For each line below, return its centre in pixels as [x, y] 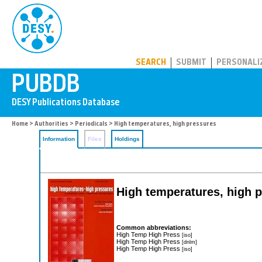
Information [59, 139]
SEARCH [151, 63]
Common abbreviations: [154, 227]
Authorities [51, 124]
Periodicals [91, 124]
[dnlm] [189, 242]
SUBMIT [191, 63]
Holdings [127, 139]
